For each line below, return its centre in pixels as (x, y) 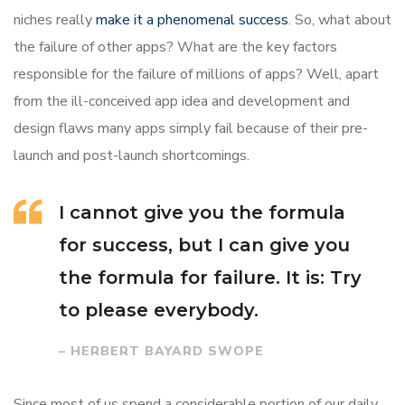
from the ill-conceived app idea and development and (182, 101)
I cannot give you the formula (202, 212)
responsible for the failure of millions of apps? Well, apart (196, 74)
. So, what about (340, 19)
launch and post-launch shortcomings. (132, 155)
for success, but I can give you (204, 245)
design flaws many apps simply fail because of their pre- (191, 128)
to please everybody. (159, 310)
